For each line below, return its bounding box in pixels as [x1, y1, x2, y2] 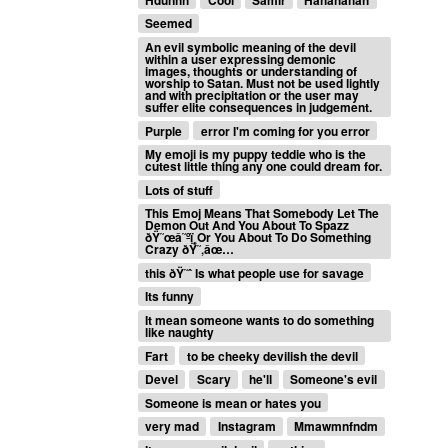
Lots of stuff [145, 180, 214, 199]
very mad [145, 417, 200, 436]
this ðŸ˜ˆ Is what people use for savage [145, 263, 365, 282]
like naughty [145, 323, 215, 342]
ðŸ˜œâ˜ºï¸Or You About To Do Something [145, 228, 372, 247]
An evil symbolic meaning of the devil [145, 37, 357, 56]
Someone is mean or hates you [145, 393, 322, 412]
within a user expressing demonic [145, 49, 337, 68]
